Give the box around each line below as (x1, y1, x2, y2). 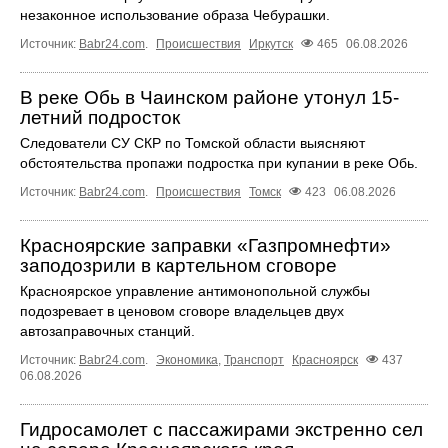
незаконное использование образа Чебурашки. (20, 6, 330, 23)
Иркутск (249, 36, 293, 51)
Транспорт (224, 352, 284, 367)
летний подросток (20, 106, 180, 128)
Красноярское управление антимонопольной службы (20, 282, 370, 299)
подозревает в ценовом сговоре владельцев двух (20, 302, 344, 319)
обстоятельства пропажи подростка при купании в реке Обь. (20, 154, 418, 171)
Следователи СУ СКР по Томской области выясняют (20, 134, 365, 151)
